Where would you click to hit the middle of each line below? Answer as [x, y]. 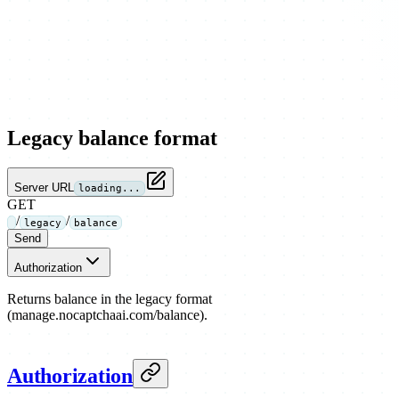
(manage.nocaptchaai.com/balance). [107, 315]
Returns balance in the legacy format [110, 299]
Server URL [45, 188]
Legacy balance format [112, 138]
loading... [110, 188]
